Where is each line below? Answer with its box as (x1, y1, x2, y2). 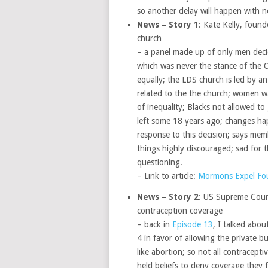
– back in (136, 220, 172, 229)
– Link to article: (136, 171, 198, 181)
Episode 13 (172, 220, 213, 229)
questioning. (136, 157, 182, 167)
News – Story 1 (136, 20, 199, 29)
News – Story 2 (136, 192, 199, 202)
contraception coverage (136, 206, 223, 215)
